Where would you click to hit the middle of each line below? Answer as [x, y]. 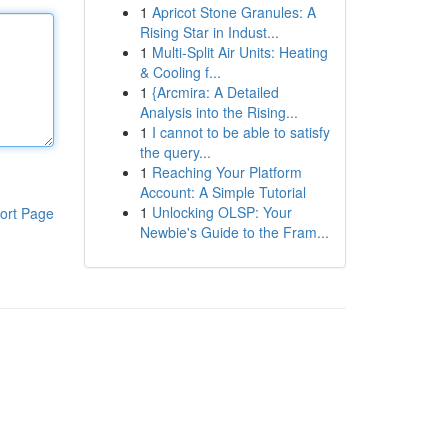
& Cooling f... [180, 72]
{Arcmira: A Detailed [215, 92]
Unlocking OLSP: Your [221, 212]
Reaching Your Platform [226, 172]
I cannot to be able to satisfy [240, 132]
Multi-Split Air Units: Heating [239, 52]
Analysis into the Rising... [218, 112]
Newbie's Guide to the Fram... [234, 232]
